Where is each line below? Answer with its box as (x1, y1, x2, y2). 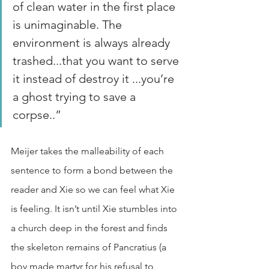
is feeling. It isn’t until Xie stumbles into (11, 203, 180, 214)
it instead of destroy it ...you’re (13, 71, 177, 86)
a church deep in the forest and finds (11, 222, 170, 234)
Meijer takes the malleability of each (11, 145, 166, 157)
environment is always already (13, 35, 173, 50)
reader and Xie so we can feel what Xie (11, 184, 177, 195)
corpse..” (13, 107, 61, 122)
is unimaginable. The (13, 17, 125, 32)
